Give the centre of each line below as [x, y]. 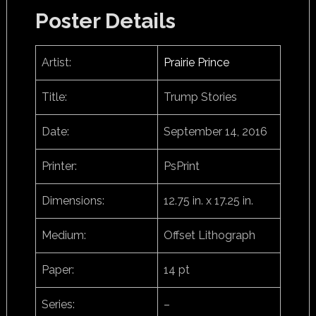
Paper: [57, 270]
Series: [58, 304]
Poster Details [105, 21]
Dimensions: [73, 201]
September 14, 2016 [215, 132]
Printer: [59, 166]
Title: [54, 97]
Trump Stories [200, 97]
